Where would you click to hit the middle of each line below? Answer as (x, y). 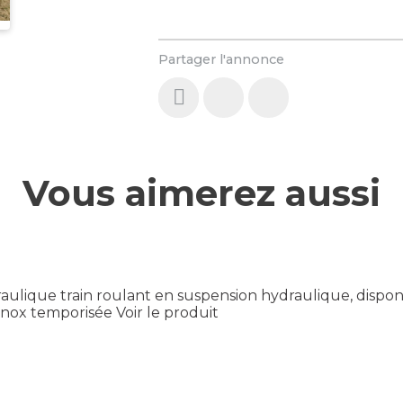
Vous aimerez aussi (201, 193)
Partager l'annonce (222, 59)
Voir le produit (167, 313)
